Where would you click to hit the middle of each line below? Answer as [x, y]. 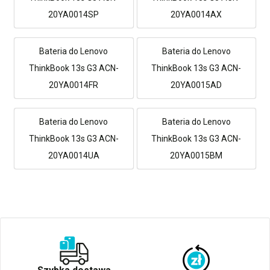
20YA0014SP [74, 14]
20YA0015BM [196, 155]
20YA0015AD [196, 85]
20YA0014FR [74, 85]
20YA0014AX [196, 14]
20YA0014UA [74, 155]
